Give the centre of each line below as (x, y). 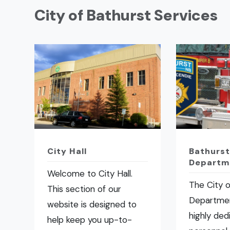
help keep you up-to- (90, 220)
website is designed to (92, 205)
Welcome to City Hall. (90, 174)
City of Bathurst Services (126, 15)
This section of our (84, 189)
